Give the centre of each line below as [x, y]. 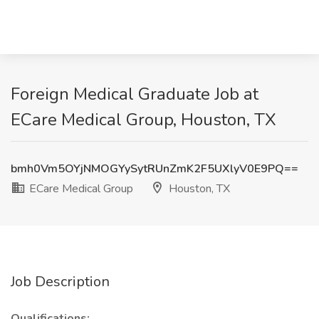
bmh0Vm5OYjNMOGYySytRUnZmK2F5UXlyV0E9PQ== [155, 169]
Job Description [60, 282]
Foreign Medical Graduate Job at [135, 94]
